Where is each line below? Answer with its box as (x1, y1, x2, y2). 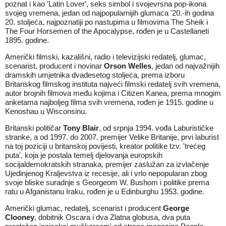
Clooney (5, 213, 34, 221)
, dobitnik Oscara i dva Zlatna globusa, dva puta (34, 213, 190, 221)
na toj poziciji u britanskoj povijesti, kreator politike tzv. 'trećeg (5, 142, 205, 150)
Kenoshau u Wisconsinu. (5, 107, 87, 116)
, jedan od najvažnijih (151, 62, 219, 70)
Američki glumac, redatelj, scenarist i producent (5, 204, 163, 212)
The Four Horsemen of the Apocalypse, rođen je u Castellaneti (5, 27, 209, 35)
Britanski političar (5, 124, 63, 132)
